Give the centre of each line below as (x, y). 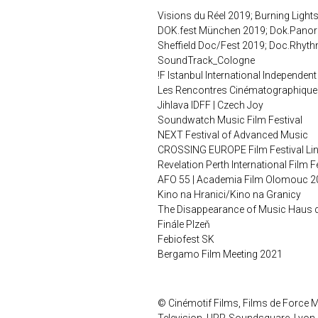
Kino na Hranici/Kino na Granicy (229, 195)
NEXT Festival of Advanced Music (233, 135)
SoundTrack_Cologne (206, 61)
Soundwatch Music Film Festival (230, 120)
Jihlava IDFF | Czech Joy (210, 105)
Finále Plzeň (184, 225)
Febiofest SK (186, 240)
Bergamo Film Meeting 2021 (220, 254)
